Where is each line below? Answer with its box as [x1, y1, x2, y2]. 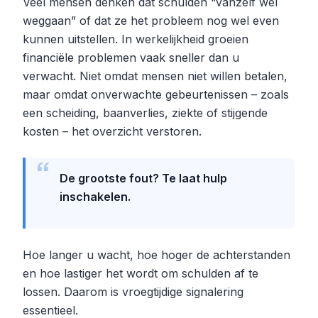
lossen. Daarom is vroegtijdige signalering [23, 284, 243, 299]
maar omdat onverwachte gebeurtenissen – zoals [23, 87, 289, 102]
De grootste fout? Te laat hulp [60, 170, 227, 185]
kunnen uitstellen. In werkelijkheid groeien [23, 31, 248, 46]
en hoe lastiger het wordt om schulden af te [23, 265, 258, 280]
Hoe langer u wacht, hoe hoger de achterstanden [23, 247, 290, 262]
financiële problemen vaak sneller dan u [23, 50, 239, 65]
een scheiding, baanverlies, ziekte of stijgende [23, 105, 268, 120]
